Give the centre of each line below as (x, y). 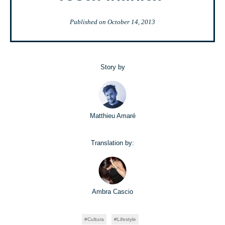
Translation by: (113, 143)
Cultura (95, 219)
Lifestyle (126, 219)
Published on (89, 22)
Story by (113, 67)
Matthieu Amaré (113, 116)
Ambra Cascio (113, 191)
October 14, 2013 (131, 22)
